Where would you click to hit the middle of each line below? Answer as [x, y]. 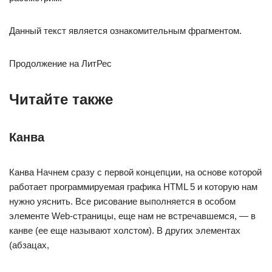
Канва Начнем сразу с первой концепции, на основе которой [135, 172]
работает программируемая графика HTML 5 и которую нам [133, 187]
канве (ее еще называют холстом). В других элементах [125, 230]
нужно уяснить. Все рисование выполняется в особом [122, 201]
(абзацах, [29, 245]
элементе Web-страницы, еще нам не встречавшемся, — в [132, 216]
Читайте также [61, 99]
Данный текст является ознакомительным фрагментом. [125, 31]
